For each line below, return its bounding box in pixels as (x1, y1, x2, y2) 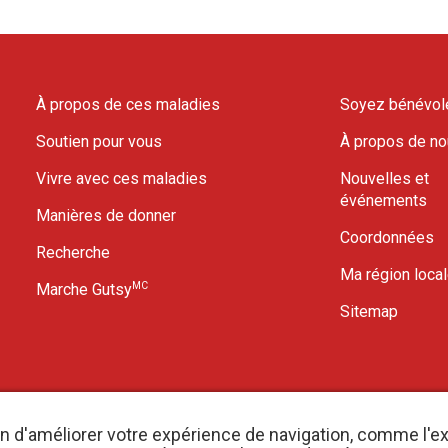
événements (340, 191, 428, 210)
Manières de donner (35, 206, 176, 225)
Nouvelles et (340, 169, 430, 188)
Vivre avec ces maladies (35, 169, 207, 188)
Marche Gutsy (35, 280, 132, 299)
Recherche (35, 243, 110, 262)
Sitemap (340, 302, 399, 321)
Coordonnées (340, 228, 435, 247)
